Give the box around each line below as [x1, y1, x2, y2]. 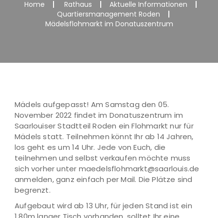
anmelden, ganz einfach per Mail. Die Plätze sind [15, 174, 193, 184]
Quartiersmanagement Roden [57, 9, 160, 19]
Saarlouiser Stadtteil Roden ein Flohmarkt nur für [15, 121, 194, 131]
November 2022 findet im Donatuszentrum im [15, 110, 183, 120]
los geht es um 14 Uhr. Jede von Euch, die [15, 142, 166, 152]
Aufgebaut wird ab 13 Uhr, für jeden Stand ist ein [15, 200, 192, 211]
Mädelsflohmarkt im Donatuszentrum [45, 19, 173, 29]
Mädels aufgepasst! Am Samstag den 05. [15, 99, 169, 109]
